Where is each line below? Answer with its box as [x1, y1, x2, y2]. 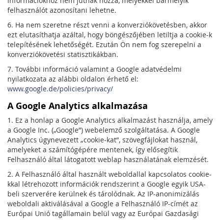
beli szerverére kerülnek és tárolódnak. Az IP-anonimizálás [7, 189, 199, 198]
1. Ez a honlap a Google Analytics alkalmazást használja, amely [7, 115, 213, 125]
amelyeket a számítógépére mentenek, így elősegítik [7, 145, 178, 154]
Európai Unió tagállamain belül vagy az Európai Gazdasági [7, 209, 199, 218]
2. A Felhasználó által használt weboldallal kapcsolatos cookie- [7, 169, 212, 179]
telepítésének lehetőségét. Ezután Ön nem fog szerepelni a [7, 40, 201, 49]
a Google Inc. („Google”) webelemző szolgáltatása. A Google [7, 125, 200, 135]
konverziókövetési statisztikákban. [7, 50, 118, 59]
